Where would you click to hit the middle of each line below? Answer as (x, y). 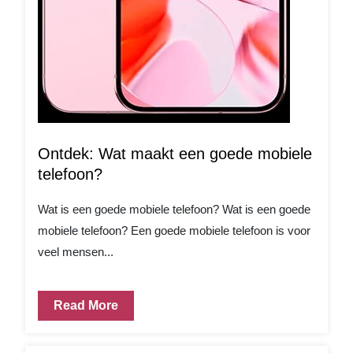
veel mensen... (76, 252)
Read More (86, 305)
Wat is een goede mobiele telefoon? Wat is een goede (174, 209)
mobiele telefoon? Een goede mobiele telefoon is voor (174, 230)
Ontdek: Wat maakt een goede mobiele (175, 154)
